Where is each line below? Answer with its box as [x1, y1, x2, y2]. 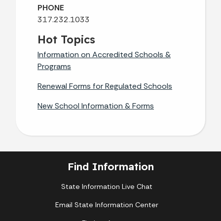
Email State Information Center [55, 200, 158, 209]
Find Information [67, 159, 154, 173]
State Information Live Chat [61, 182, 152, 191]
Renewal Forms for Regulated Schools [37, 80, 172, 91]
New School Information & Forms [37, 100, 154, 111]
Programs [37, 61, 71, 72]
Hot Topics [37, 32, 95, 46]
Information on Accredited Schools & [37, 49, 171, 60]
